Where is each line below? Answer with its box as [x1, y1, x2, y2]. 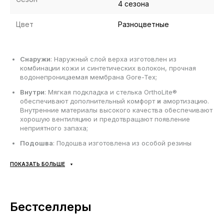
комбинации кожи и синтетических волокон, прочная [20, 64, 196, 72]
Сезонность [20, 163, 61, 171]
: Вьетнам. [74, 178, 109, 186]
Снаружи [20, 55, 50, 63]
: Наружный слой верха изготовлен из [50, 55, 176, 63]
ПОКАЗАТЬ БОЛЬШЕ [10, 161, 65, 167]
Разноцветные [118, 20, 169, 29]
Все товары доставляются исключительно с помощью [10, 208, 189, 216]
